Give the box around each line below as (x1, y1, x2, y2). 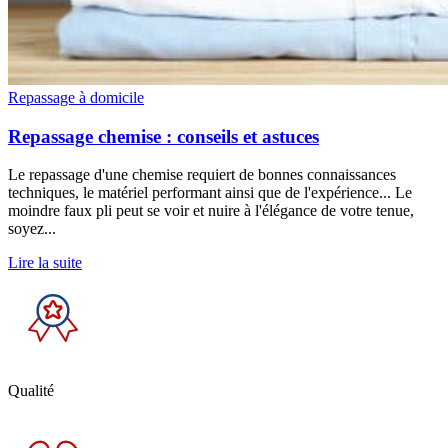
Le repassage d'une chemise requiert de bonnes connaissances (8, 166, 396, 184)
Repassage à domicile (8, 88, 144, 106)
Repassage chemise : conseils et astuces (8, 125, 319, 147)
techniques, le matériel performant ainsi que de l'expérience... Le (8, 184, 412, 202)
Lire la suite (8, 254, 82, 272)
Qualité (8, 382, 54, 400)
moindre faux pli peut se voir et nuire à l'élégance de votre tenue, (8, 202, 414, 220)
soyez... (8, 220, 56, 238)
